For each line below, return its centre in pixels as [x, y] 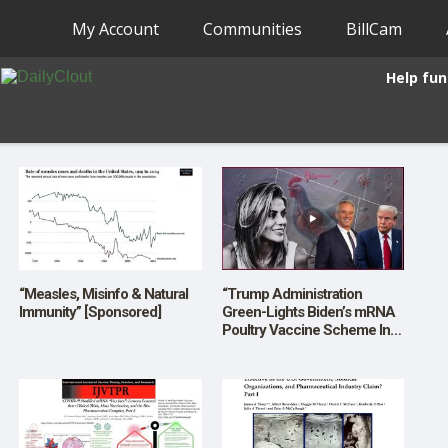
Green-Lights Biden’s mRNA [308, 311]
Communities [253, 28]
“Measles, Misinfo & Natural [103, 293]
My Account [116, 28]
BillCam [374, 28]
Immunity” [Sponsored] [90, 311]
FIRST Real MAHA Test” [295, 347]
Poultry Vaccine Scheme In [305, 329]
